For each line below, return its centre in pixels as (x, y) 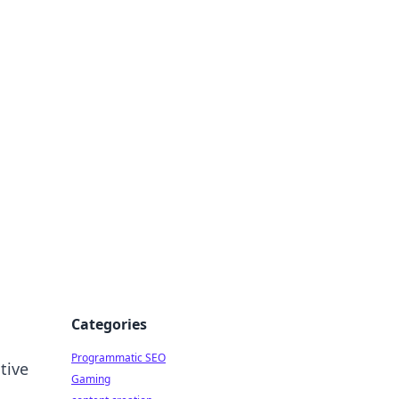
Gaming (91, 379)
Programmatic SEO (118, 358)
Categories (109, 324)
